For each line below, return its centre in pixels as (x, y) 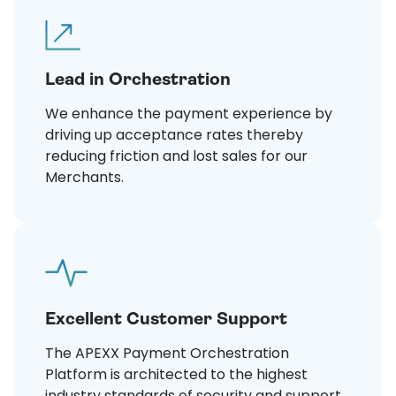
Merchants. (84, 178)
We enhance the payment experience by (189, 114)
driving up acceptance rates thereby (174, 135)
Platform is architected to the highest (176, 375)
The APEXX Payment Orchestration (167, 354)
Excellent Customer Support (166, 319)
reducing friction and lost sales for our (176, 156)
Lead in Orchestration (138, 80)
